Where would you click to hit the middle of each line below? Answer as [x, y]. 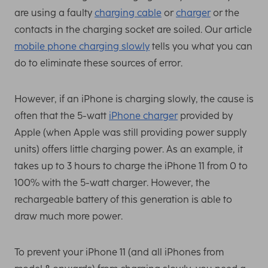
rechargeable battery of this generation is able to [123, 199]
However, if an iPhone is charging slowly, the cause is [134, 99]
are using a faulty [54, 13]
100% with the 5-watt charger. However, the [112, 182]
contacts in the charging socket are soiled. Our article [133, 29]
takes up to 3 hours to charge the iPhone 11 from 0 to [131, 166]
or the [225, 13]
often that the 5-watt [62, 115]
